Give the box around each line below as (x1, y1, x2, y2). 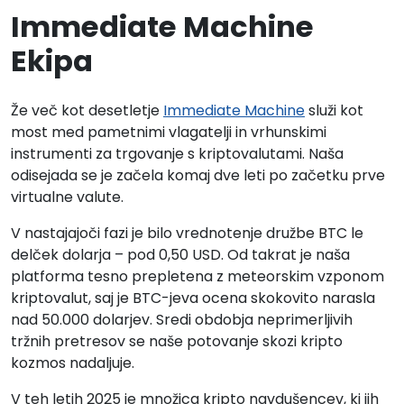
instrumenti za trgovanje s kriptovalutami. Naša (11, 143, 344, 164)
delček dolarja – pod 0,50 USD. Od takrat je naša (11, 244, 350, 265)
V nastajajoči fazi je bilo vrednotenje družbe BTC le (11, 223, 363, 243)
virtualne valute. (11, 187, 124, 207)
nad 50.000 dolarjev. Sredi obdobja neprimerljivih (11, 309, 353, 330)
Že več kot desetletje (11, 100, 163, 121)
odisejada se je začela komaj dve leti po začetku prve (11, 165, 385, 186)
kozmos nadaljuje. (11, 353, 134, 373)
